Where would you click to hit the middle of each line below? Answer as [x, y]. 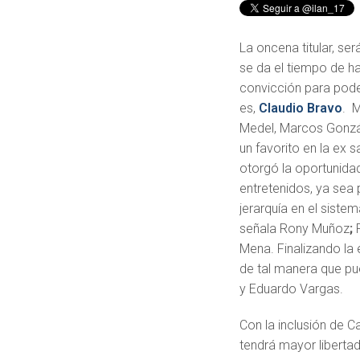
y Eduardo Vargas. [292, 288]
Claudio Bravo [301, 108]
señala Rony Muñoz [295, 228]
